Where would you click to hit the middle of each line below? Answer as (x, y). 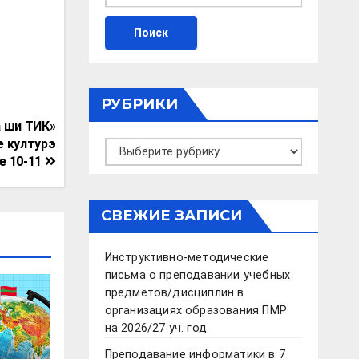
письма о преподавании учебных (198, 276)
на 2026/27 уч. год (156, 329)
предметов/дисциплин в (174, 293)
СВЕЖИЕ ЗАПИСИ (171, 216)
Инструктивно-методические (187, 258)
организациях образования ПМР (196, 311)
